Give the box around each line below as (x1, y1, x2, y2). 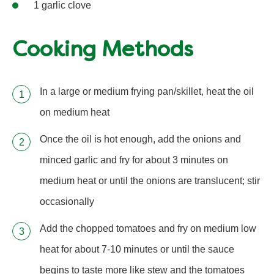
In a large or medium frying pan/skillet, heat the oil (40, 86, 254, 97)
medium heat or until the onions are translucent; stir (40, 176, 260, 187)
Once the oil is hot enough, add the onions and (40, 134, 241, 145)
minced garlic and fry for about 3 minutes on (40, 155, 228, 166)
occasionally (40, 196, 94, 207)
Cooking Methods (12, 41, 193, 62)
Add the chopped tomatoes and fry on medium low (40, 223, 256, 234)
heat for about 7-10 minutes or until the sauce (40, 244, 234, 255)
